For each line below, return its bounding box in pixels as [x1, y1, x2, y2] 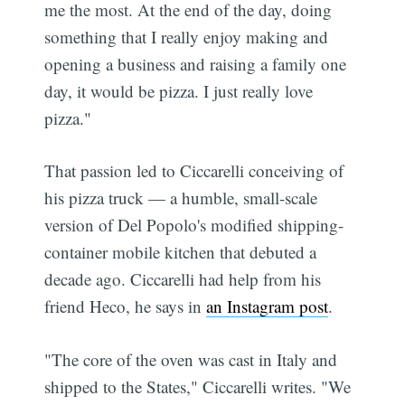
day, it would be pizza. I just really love [44, 79, 314, 102]
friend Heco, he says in [44, 295, 207, 318]
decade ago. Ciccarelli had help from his [44, 268, 322, 291]
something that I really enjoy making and [44, 24, 329, 48]
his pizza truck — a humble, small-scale [44, 186, 318, 210]
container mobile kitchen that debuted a [44, 240, 317, 264]
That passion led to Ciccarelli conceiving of [44, 159, 344, 183]
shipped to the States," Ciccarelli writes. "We [44, 374, 352, 398]
